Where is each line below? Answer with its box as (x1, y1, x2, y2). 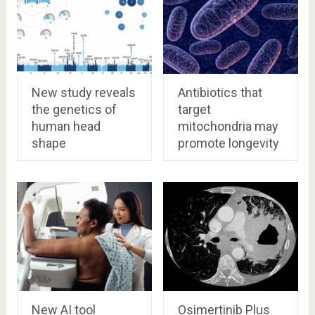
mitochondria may (177, 118, 278, 134)
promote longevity (177, 135, 279, 150)
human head (31, 118, 101, 134)
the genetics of (31, 101, 117, 117)
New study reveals (31, 84, 136, 100)
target (177, 101, 211, 117)
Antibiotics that (177, 84, 262, 100)
